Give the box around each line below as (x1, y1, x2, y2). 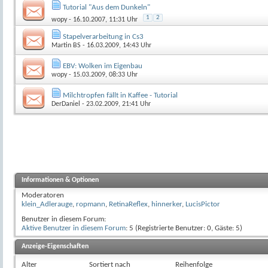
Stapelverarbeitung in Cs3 (63, 32, 144, 41)
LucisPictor (185, 200, 220, 208)
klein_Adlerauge (22, 200, 72, 208)
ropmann (76, 200, 105, 208)
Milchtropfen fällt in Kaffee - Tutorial (63, 91, 178, 99)
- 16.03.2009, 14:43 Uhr (81, 41, 151, 49)
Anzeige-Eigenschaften (22, 242, 89, 250)
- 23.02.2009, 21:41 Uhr (80, 100, 151, 108)
